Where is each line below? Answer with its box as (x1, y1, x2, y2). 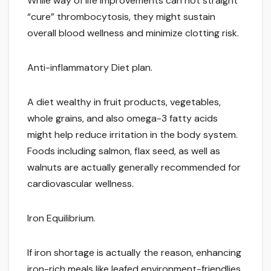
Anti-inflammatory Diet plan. (27, 61, 152, 74)
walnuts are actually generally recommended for (27, 161, 241, 174)
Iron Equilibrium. (27, 212, 96, 225)
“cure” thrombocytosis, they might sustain (27, 10, 215, 24)
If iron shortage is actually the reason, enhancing (27, 246, 241, 260)
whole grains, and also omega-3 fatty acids (27, 112, 218, 125)
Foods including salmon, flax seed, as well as (27, 145, 220, 158)
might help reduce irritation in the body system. (27, 128, 238, 142)
